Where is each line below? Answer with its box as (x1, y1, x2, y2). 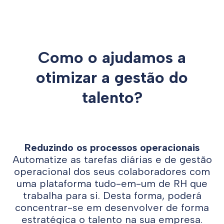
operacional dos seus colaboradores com (14, 165, 210, 177)
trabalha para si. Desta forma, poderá (22, 189, 201, 201)
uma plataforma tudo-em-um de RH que (16, 177, 207, 189)
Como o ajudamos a (38, 48, 186, 67)
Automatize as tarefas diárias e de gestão (12, 153, 212, 165)
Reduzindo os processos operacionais (24, 141, 199, 153)
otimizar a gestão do (36, 68, 188, 87)
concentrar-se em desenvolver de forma (15, 201, 209, 213)
